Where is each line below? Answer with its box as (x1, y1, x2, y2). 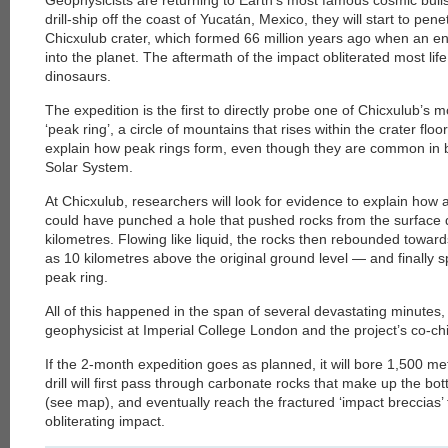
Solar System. (45, 159, 133, 175)
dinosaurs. (45, 68, 111, 84)
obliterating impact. (45, 413, 165, 429)
